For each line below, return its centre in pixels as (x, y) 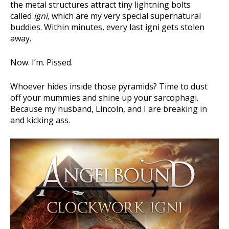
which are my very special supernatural (125, 16)
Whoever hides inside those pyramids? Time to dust (109, 86)
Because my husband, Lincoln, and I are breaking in (109, 109)
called (22, 16)
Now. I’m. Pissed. (41, 62)
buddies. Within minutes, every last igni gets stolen (107, 27)
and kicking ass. (40, 120)
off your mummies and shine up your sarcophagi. (104, 98)
